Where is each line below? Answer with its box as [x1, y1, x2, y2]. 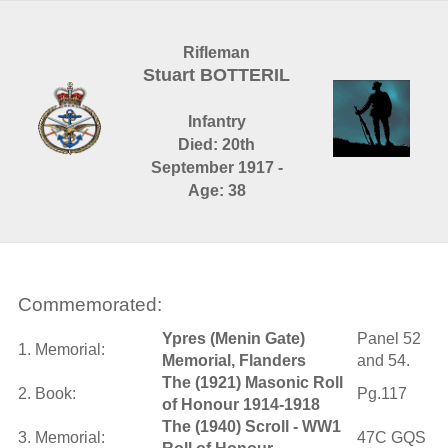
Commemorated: [17, 294, 162, 316]
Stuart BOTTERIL [143, 65, 291, 85]
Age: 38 [187, 182, 246, 199]
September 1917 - [150, 159, 283, 176]
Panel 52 [356, 330, 421, 347]
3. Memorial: [17, 429, 105, 446]
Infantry [187, 113, 246, 130]
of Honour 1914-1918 [161, 396, 320, 413]
